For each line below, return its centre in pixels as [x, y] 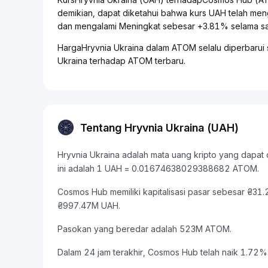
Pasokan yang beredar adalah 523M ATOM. [144, 229]
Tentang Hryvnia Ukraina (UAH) [159, 127]
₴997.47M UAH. [89, 205]
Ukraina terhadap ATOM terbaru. [121, 61]
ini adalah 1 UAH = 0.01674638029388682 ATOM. [158, 168]
